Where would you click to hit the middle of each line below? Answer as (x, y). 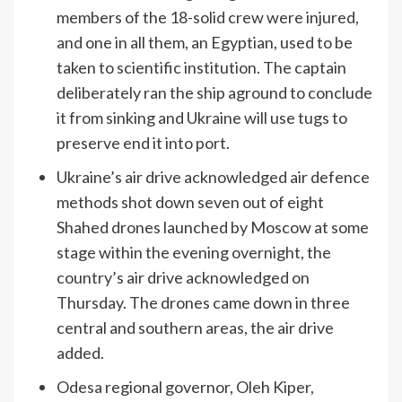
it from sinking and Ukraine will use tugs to (202, 118)
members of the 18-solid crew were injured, (208, 17)
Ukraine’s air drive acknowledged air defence (213, 177)
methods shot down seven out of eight (190, 202)
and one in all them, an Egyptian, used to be (205, 43)
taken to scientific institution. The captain (201, 68)
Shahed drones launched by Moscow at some (213, 227)
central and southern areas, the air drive (195, 328)
